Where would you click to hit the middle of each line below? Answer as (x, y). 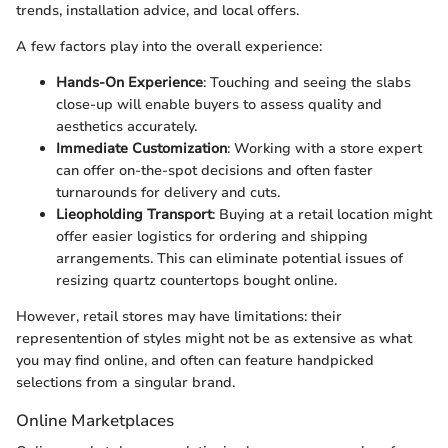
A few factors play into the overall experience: (169, 47)
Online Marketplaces (95, 421)
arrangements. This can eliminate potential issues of (229, 259)
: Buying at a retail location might (322, 215)
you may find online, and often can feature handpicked (195, 361)
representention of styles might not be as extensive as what (214, 339)
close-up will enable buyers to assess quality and (219, 105)
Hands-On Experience (129, 83)
